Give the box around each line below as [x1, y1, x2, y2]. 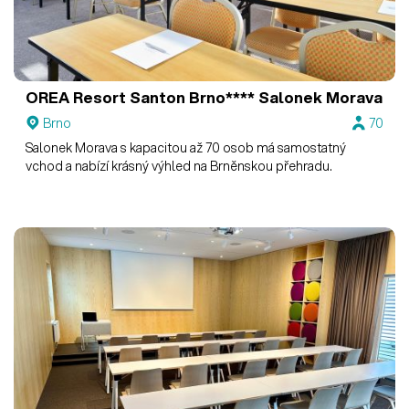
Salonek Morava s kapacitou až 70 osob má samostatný [26, 138, 347, 157]
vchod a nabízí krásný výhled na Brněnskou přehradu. [26, 156, 333, 175]
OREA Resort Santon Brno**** [26, 87, 256, 109]
